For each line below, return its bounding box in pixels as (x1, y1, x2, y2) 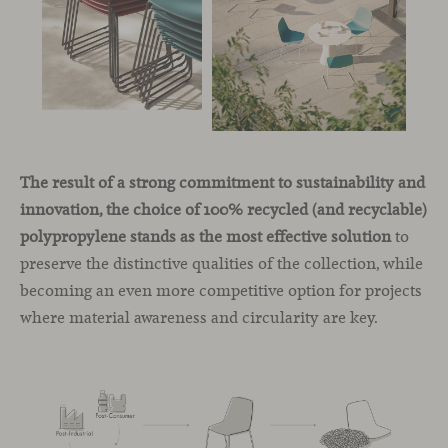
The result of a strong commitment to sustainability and (20, 172, 425, 194)
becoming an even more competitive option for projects (20, 280, 422, 302)
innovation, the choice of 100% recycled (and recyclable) (20, 199, 427, 221)
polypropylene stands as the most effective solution (20, 226, 391, 248)
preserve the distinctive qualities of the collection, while (20, 253, 423, 275)
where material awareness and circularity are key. (20, 307, 378, 329)
